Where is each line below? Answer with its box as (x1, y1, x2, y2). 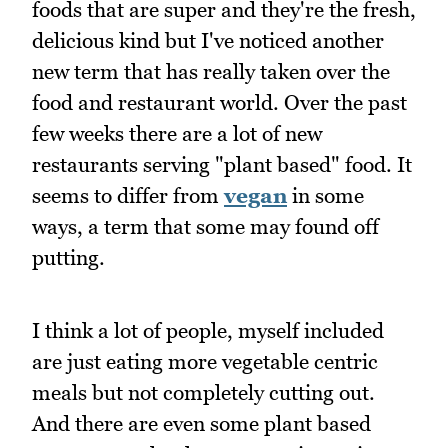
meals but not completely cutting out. (32, 379, 375, 405)
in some (287, 182, 364, 208)
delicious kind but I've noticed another (32, 27, 384, 53)
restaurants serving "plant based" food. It (32, 151, 412, 177)
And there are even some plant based (32, 410, 371, 436)
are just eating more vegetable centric (32, 348, 378, 374)
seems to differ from (32, 182, 224, 208)
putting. (32, 244, 105, 270)
